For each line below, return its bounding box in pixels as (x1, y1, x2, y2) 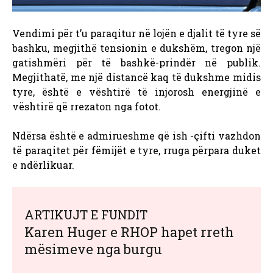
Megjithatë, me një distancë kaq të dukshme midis (12, 71, 261, 84)
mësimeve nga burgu (24, 240, 162, 258)
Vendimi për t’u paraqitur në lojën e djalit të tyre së (12, 27, 261, 40)
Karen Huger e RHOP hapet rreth (24, 223, 234, 241)
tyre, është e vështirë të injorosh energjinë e (12, 85, 261, 99)
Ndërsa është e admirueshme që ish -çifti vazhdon (12, 129, 261, 143)
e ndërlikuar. (12, 158, 74, 172)
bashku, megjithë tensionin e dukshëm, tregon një (12, 41, 261, 55)
